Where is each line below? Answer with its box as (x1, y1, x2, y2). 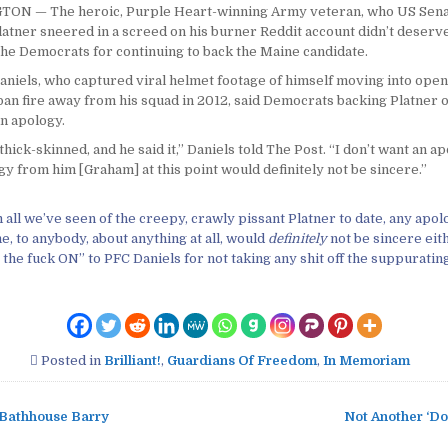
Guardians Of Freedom (166, 352, 317, 368)
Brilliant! (103, 352, 161, 368)
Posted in (37, 352, 104, 368)
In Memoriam (322, 352, 410, 368)
